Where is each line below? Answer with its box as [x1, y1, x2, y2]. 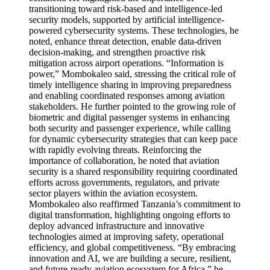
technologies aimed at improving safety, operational [29, 231, 224, 242]
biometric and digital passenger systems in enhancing [29, 112, 230, 122]
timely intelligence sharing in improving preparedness [29, 80, 231, 90]
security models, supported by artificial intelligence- [29, 14, 224, 25]
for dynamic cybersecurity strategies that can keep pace [29, 134, 237, 144]
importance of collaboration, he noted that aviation [29, 155, 219, 166]
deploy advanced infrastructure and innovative [29, 221, 204, 231]
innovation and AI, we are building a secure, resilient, [29, 253, 231, 263]
